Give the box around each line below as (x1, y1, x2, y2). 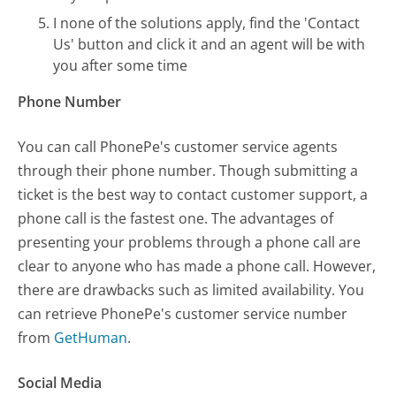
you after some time (53, 55, 188, 75)
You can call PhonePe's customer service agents (18, 136, 339, 156)
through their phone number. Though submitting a (18, 160, 359, 180)
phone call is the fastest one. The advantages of (18, 208, 334, 228)
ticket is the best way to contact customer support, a (18, 184, 369, 204)
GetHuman (54, 327, 128, 347)
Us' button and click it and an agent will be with (53, 34, 366, 54)
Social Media (18, 372, 103, 392)
